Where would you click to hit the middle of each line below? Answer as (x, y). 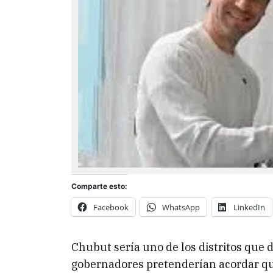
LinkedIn (249, 207)
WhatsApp (181, 207)
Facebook (111, 207)
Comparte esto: (99, 186)
